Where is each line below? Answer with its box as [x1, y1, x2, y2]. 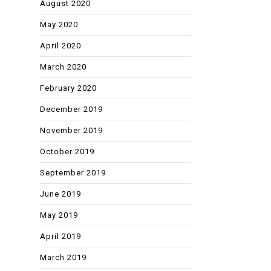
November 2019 [40, 125, 103, 135]
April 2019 [40, 231, 81, 241]
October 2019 [40, 146, 94, 156]
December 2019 [40, 104, 103, 114]
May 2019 [40, 210, 78, 220]
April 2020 [40, 41, 81, 50]
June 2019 [40, 189, 81, 198]
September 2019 [40, 168, 106, 177]
